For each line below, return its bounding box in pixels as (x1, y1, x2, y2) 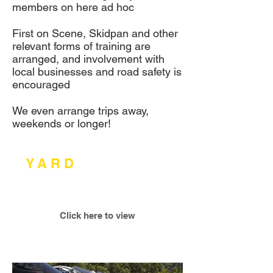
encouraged (12, 78, 70, 91)
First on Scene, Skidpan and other (12, 27, 178, 40)
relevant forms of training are (12, 40, 151, 52)
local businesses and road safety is (12, 65, 182, 78)
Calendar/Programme (12, 171, 147, 187)
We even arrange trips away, (12, 104, 149, 117)
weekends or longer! (12, 117, 111, 130)
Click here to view (60, 210, 135, 221)
